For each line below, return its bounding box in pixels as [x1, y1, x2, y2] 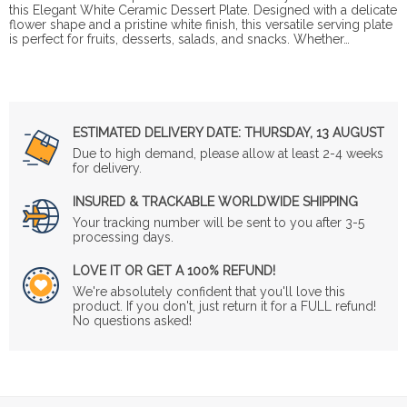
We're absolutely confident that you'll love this [73, 283, 345, 299]
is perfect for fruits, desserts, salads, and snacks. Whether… [9, 31, 350, 46]
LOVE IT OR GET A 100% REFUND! [73, 263, 275, 278]
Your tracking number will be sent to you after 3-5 [73, 214, 364, 230]
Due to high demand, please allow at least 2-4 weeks [73, 145, 383, 161]
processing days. [73, 229, 174, 244]
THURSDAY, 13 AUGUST [241, 124, 384, 140]
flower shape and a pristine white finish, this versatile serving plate [9, 16, 392, 32]
